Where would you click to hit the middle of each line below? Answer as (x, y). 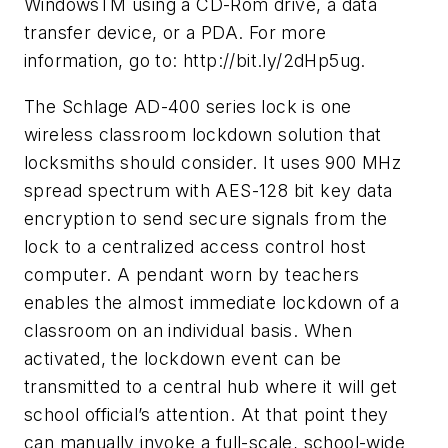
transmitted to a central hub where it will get (211, 387)
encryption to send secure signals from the (206, 219)
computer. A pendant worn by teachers (192, 275)
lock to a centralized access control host (195, 247)
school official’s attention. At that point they (206, 415)
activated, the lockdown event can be (183, 359)
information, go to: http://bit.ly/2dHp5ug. (195, 61)
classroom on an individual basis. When (188, 331)
